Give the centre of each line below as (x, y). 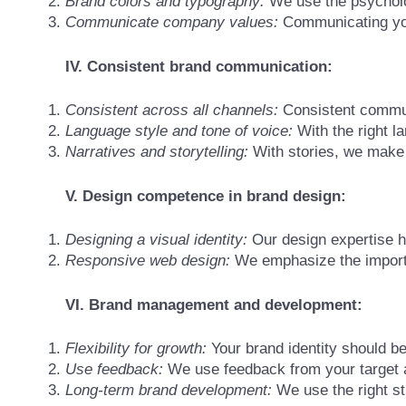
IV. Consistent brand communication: (199, 66)
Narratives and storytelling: (157, 152)
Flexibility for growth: (136, 349)
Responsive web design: (148, 261)
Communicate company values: (172, 23)
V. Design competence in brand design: (206, 196)
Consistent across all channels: (172, 111)
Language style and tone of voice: (179, 131)
